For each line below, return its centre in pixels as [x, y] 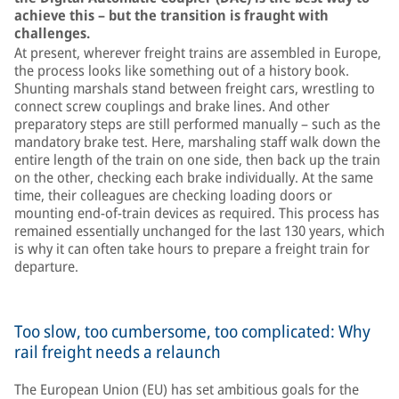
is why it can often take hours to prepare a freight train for [192, 248]
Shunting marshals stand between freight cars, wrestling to [195, 88]
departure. [46, 266]
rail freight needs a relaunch [118, 352]
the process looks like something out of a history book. [182, 70]
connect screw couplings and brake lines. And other [172, 106]
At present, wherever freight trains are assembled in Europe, [198, 53]
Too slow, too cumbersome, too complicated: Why [192, 331]
